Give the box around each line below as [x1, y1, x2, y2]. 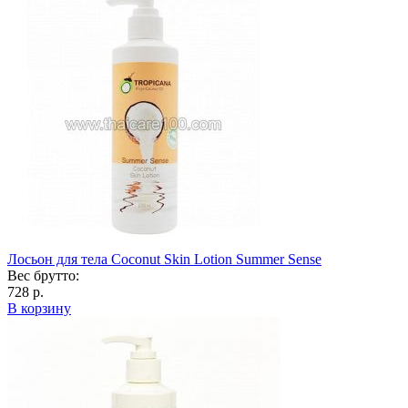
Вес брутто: [7, 267, 79, 283]
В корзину [7, 300, 71, 316]
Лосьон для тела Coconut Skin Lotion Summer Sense [7, 250, 321, 267]
